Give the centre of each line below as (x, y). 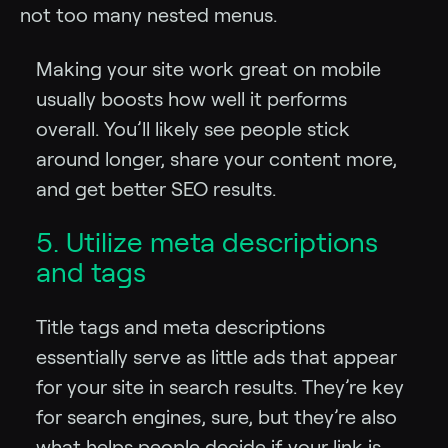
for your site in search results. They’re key (220, 386)
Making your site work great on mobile (208, 68)
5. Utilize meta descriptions (207, 242)
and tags (91, 272)
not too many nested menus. (148, 14)
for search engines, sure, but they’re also (216, 416)
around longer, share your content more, (216, 158)
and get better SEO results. (156, 188)
